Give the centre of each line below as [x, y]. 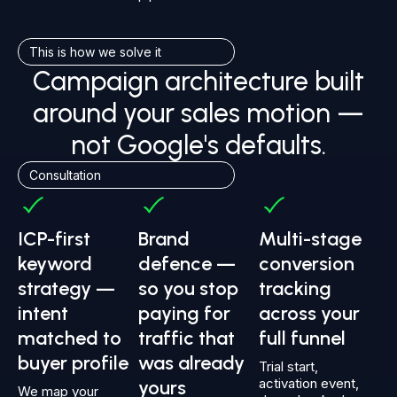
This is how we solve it [95, 52]
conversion [307, 264]
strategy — [66, 289]
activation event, [309, 384]
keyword [55, 264]
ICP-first [54, 239]
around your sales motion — [198, 113]
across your [309, 314]
